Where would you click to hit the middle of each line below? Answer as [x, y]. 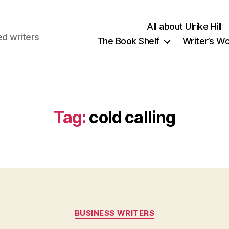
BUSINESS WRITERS [114, 213]
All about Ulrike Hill [184, 26]
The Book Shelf [128, 41]
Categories [137, 208]
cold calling [132, 117]
